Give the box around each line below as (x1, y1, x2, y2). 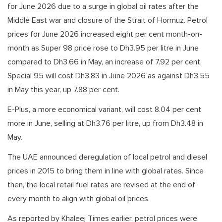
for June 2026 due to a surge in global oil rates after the (7, 1, 199, 11)
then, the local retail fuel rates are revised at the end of (7, 180, 195, 189)
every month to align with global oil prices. (7, 194, 150, 203)
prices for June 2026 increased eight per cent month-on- (7, 29, 202, 39)
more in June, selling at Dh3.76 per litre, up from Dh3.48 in (7, 118, 203, 128)
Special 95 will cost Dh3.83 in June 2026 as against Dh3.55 (7, 71, 210, 80)
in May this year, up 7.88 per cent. (7, 85, 119, 94)
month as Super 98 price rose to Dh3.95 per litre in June (7, 43, 199, 53)
